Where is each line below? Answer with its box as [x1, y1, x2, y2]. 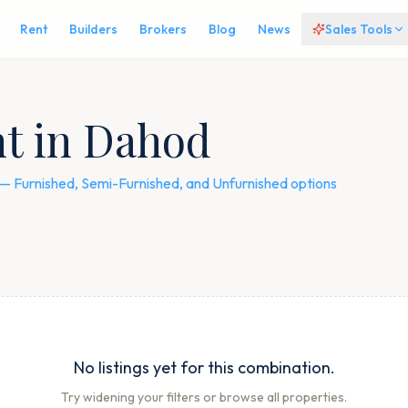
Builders [68, 21, 117, 37]
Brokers [138, 21, 187, 37]
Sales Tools [324, 21, 393, 37]
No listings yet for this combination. [73, 357, 335, 378]
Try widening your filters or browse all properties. [61, 389, 347, 405]
